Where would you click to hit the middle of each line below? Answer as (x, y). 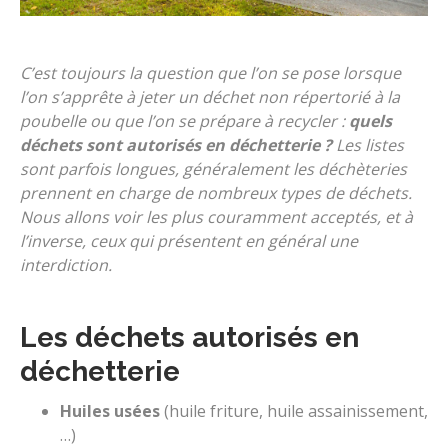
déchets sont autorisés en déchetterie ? (176, 144)
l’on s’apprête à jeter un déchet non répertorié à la (210, 96)
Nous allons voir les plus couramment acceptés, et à (216, 216)
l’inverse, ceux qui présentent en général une (189, 240)
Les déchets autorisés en (189, 337)
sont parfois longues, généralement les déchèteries (213, 168)
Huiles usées (110, 410)
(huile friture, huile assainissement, (294, 410)
